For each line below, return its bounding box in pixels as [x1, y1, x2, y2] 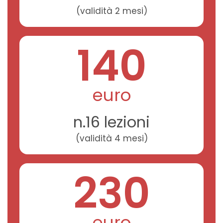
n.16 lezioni [73, 111, 150, 133]
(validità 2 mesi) [76, 5, 147, 17]
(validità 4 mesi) [75, 132, 148, 145]
